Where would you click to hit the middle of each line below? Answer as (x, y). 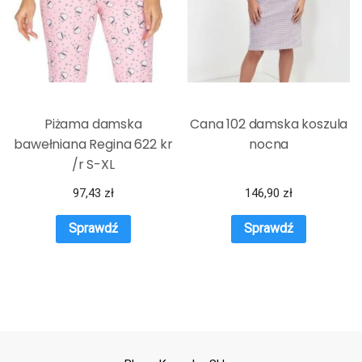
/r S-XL (93, 164)
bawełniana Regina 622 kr (93, 144)
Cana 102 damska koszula (269, 124)
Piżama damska (93, 124)
